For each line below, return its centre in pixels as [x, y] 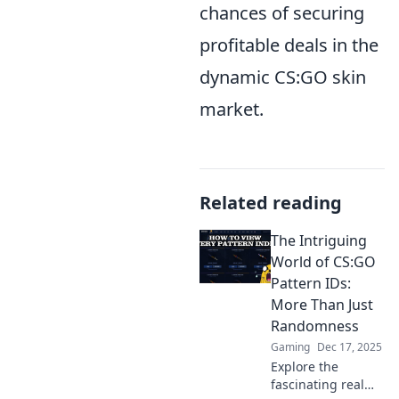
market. [232, 109]
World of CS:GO [323, 262]
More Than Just [322, 305]
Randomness [315, 326]
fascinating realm [323, 384]
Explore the [305, 366]
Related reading [271, 203]
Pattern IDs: [311, 283]
